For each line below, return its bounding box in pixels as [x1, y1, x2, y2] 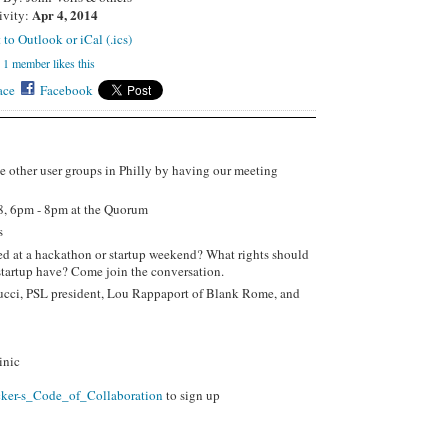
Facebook [40, 81, 94, 100]
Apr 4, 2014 [32, 4, 99, 24]
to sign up [162, 385, 220, 404]
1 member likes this [3, 55, 96, 72]
